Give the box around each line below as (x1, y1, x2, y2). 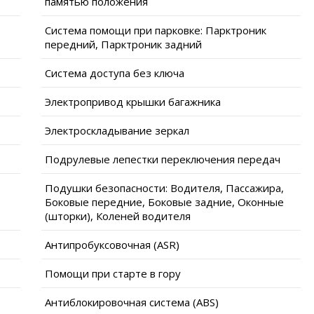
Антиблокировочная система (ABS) (45, 294, 219, 309)
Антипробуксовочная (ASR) (45, 237, 179, 252)
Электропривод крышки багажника (45, 94, 221, 109)
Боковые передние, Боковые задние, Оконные (45, 194, 284, 209)
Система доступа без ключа (45, 65, 184, 80)
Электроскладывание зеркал (45, 123, 189, 137)
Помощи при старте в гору (45, 266, 181, 280)
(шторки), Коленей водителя (45, 208, 191, 223)
